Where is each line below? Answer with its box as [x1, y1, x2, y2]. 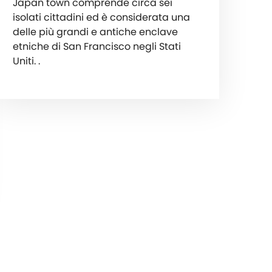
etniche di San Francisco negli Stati [12, 39, 181, 53]
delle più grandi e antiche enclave [12, 24, 178, 39]
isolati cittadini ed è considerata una [12, 10, 190, 24]
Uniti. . [12, 53, 40, 68]
